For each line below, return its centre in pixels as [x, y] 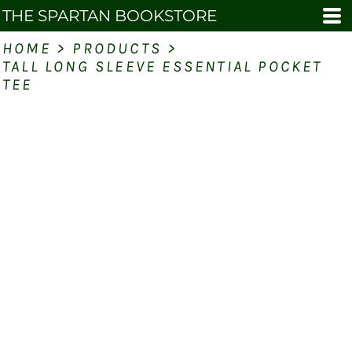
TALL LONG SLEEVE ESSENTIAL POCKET [163, 66]
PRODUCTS [117, 48]
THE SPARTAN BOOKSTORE [110, 16]
